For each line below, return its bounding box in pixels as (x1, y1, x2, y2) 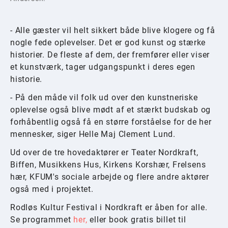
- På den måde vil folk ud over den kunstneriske (10, 93, 198, 103)
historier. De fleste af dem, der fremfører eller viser (10, 50, 210, 60)
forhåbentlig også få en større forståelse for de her (10, 117, 212, 127)
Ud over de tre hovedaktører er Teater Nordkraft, (10, 148, 198, 158)
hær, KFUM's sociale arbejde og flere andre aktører (10, 172, 209, 182)
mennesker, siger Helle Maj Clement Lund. (10, 129, 176, 139)
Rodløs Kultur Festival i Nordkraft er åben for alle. (10, 203, 208, 213)
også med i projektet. (10, 184, 94, 194)
